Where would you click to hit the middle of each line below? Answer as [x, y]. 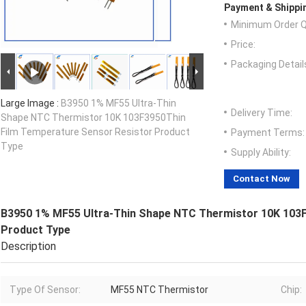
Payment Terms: [268, 133]
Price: [243, 45]
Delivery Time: [262, 113]
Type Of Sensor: [45, 290]
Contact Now [262, 179]
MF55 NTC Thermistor [159, 290]
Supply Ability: [261, 153]
